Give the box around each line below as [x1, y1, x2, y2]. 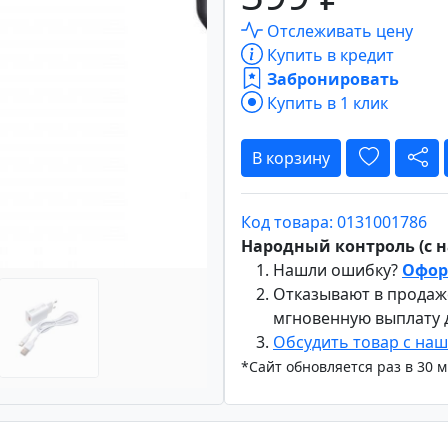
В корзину [252, 146, 330, 169]
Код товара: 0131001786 [241, 210, 427, 233]
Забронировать [263, 67, 399, 90]
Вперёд [166, 68, 224, 91]
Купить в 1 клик [263, 91, 388, 114]
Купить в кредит [263, 43, 394, 66]
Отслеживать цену [263, 19, 413, 42]
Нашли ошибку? [273, 258, 402, 281]
